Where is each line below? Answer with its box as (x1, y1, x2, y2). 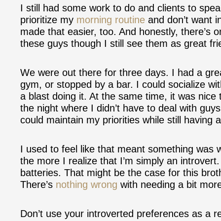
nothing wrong (56, 179, 117, 190)
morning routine (76, 14, 145, 25)
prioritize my (20, 14, 76, 25)
